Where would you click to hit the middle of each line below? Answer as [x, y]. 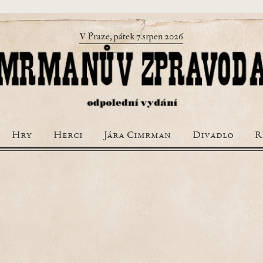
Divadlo [213, 136]
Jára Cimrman [137, 136]
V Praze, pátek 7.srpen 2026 [131, 36]
